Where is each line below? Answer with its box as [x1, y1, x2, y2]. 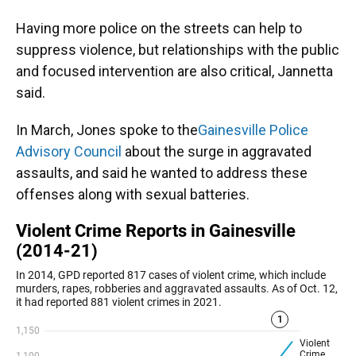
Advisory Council [16, 143, 122, 161]
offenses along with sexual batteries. [16, 186, 250, 203]
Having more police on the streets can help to [16, 20, 302, 37]
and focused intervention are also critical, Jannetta [16, 63, 333, 80]
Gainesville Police [198, 122, 308, 139]
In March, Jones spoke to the [16, 122, 198, 139]
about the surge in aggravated [122, 143, 311, 161]
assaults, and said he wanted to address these [16, 164, 308, 182]
